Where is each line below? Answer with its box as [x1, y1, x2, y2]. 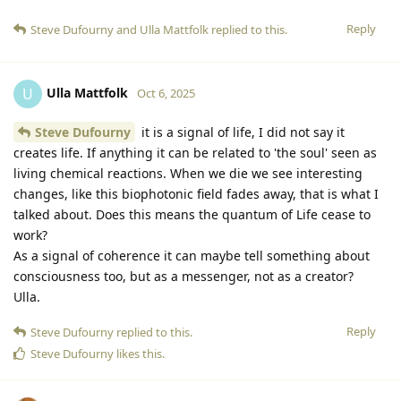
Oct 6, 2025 [137, 84, 195, 101]
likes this [114, 345, 162, 362]
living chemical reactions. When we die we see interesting [13, 164, 363, 182]
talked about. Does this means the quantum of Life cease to [13, 205, 371, 223]
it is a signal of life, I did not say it [138, 123, 345, 141]
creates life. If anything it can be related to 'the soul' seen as [13, 143, 377, 161]
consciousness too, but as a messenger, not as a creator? [13, 267, 354, 285]
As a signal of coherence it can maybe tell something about [13, 246, 370, 264]
